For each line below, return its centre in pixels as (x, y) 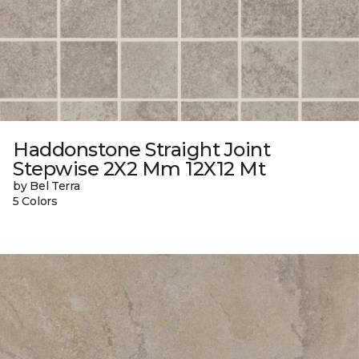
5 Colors (35, 202)
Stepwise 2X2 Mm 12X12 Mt (139, 169)
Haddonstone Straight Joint (142, 150)
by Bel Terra (46, 186)
